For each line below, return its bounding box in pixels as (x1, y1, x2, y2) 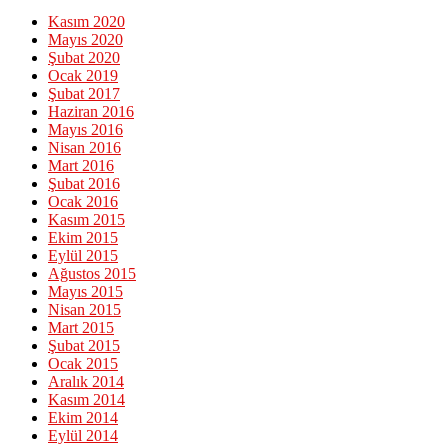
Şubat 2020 (48, 49, 120, 67)
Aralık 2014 (48, 373, 124, 391)
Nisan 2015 (48, 301, 121, 319)
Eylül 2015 (48, 247, 118, 265)
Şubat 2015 (48, 337, 120, 355)
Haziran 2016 (48, 103, 134, 121)
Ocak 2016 (48, 193, 118, 211)
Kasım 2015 (48, 211, 125, 229)
